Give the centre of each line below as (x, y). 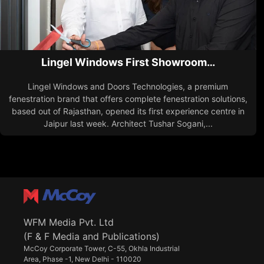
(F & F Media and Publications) (92, 236)
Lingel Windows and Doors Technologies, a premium (128, 87)
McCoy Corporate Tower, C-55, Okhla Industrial (102, 248)
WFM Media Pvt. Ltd (69, 222)
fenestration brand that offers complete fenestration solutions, (128, 99)
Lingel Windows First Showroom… (128, 62)
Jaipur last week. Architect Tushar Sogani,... (128, 124)
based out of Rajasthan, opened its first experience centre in (128, 111)
